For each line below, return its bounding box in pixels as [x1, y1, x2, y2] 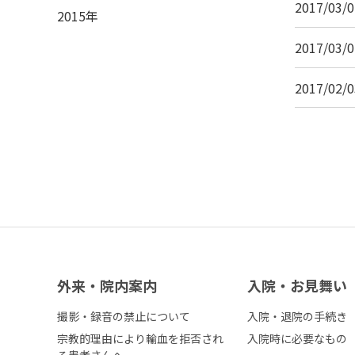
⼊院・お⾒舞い [247, 275, 347, 296]
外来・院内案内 [57, 275, 157, 296]
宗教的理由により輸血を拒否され [57, 330, 223, 347]
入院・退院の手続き [247, 308, 347, 325]
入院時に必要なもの [247, 330, 347, 347]
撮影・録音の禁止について [57, 308, 190, 325]
